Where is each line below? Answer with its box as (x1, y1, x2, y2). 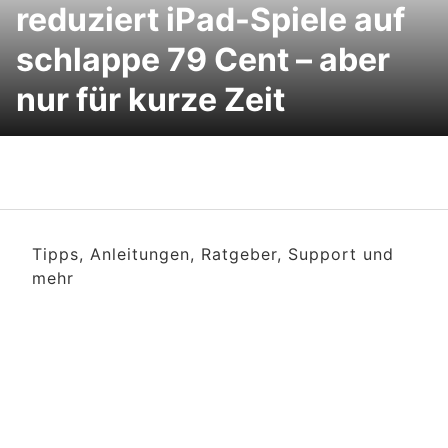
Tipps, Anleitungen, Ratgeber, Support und (32, 244, 394, 264)
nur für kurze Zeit (16, 80, 285, 119)
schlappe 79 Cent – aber (16, 40, 390, 79)
